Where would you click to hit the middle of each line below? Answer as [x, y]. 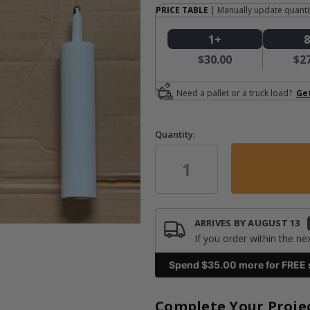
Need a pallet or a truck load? [235, 93]
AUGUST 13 [274, 223]
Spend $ [188, 264]
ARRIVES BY [221, 223]
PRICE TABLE [182, 10]
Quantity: [175, 134]
